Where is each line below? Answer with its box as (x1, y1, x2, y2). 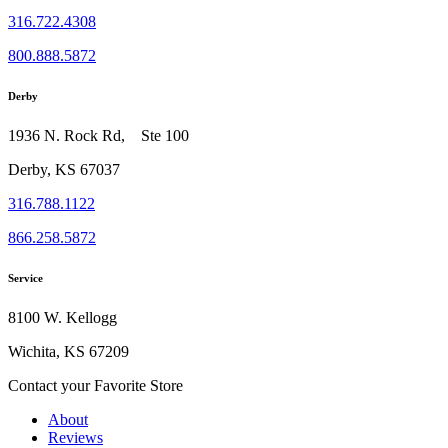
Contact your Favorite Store (8, 377, 183, 395)
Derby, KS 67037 (8, 161, 120, 179)
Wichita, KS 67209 (8, 343, 129, 361)
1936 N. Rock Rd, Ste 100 (8, 127, 189, 145)
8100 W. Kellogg (8, 309, 117, 327)
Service (8, 272, 43, 285)
